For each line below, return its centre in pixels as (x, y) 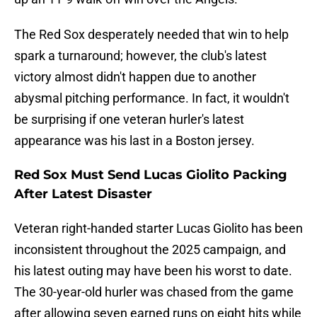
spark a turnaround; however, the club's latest (140, 56)
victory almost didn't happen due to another (135, 77)
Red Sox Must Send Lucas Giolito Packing (151, 175)
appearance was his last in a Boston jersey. (134, 141)
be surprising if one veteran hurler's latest (129, 120)
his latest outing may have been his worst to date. (153, 271)
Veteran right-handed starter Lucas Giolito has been (158, 229)
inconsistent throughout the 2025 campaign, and (150, 250)
